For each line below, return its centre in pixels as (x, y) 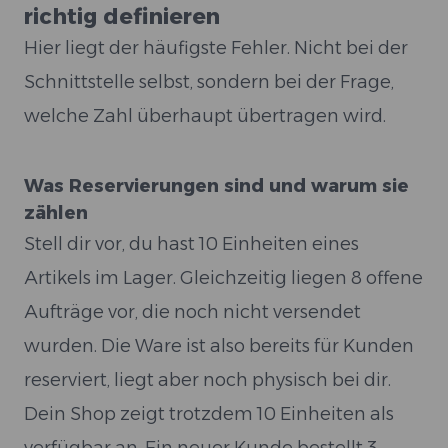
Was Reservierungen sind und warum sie (216, 186)
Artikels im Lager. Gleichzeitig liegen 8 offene (223, 278)
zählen (56, 213)
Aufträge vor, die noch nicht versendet (192, 312)
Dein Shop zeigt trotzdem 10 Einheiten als (209, 414)
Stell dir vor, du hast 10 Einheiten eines (191, 244)
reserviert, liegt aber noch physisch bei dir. (207, 380)
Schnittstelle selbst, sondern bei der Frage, (209, 82)
